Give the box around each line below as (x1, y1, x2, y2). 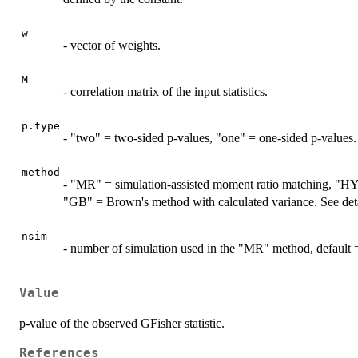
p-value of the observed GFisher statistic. (19, 316, 225, 330)
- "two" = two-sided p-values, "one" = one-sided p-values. (63, 131, 356, 145)
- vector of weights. (63, 38, 161, 53)
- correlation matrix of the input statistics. (63, 85, 268, 99)
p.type (22, 120, 60, 133)
